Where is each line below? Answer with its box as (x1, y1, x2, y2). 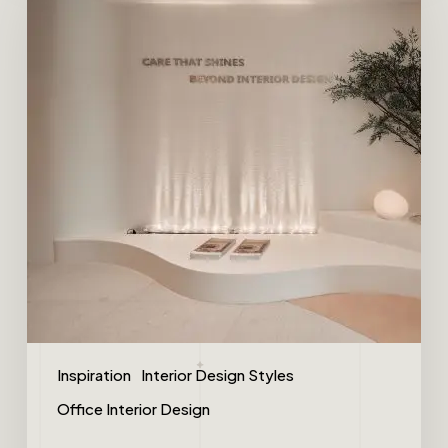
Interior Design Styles (140, 364, 294, 384)
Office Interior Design (56, 398, 210, 418)
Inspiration (56, 364, 131, 384)
